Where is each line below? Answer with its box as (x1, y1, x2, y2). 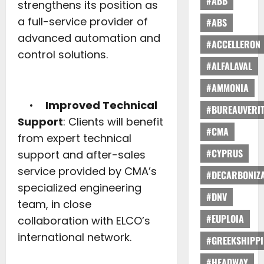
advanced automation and (18, 30, 160, 45)
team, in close (18, 196, 91, 212)
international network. (18, 229, 131, 245)
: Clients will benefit (63, 114, 163, 129)
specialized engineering (18, 180, 141, 195)
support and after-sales (18, 147, 146, 162)
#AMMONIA (206, 81, 249, 95)
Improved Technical (45, 97, 157, 113)
